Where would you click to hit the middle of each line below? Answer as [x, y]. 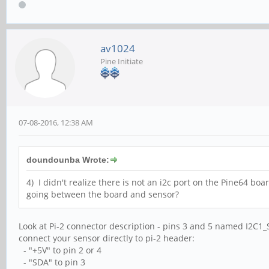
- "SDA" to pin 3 [52, 262]
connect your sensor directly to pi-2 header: [107, 238]
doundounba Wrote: [68, 159]
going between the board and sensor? [103, 194]
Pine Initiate [122, 61]
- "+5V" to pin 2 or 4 [60, 250]
